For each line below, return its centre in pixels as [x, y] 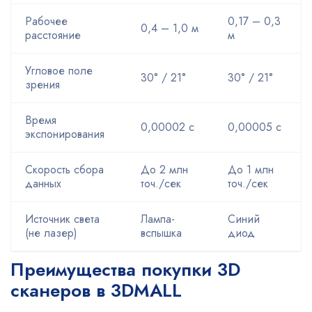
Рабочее [46, 21]
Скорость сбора [64, 170]
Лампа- [158, 219]
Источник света [62, 219]
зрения [42, 85]
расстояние [53, 35]
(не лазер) [51, 233]
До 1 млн [251, 170]
